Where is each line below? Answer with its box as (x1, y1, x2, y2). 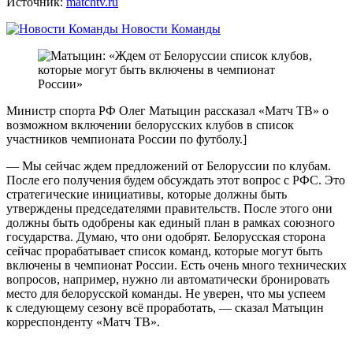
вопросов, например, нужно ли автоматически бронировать (6, 272, 329, 286)
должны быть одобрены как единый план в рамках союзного (6, 215, 335, 229)
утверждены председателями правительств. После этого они (6, 201, 333, 215)
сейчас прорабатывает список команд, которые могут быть (6, 243, 322, 258)
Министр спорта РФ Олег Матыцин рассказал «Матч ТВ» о (6, 103, 329, 117)
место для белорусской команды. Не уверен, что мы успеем (6, 286, 325, 300)
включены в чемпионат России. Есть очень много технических (6, 258, 347, 272)
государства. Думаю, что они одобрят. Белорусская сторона (6, 229, 325, 243)
